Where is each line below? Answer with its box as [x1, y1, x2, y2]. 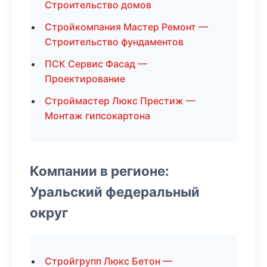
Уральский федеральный [30, 184, 200, 200]
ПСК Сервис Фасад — [45, 58, 147, 70]
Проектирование [45, 73, 125, 85]
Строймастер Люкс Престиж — [45, 95, 195, 107]
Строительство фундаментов [45, 36, 184, 48]
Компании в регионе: [30, 163, 169, 179]
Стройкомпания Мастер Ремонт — [45, 21, 208, 33]
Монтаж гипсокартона [45, 110, 150, 122]
